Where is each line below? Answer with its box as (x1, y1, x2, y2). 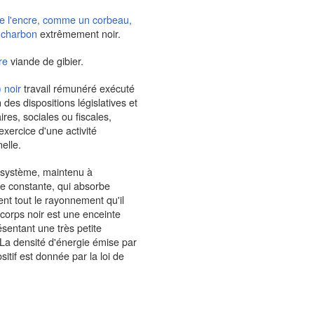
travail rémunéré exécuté (23, 81, 135, 95)
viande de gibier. (10, 53, 83, 68)
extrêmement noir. (39, 26, 121, 41)
